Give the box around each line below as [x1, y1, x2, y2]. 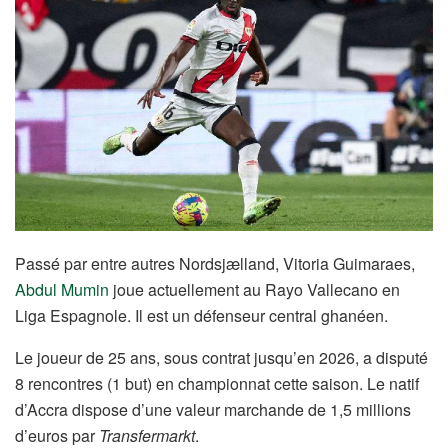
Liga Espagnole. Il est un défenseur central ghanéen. [15, 303, 388, 327]
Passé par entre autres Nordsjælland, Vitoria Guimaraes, [15, 251, 415, 275]
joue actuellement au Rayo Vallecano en [109, 277, 400, 301]
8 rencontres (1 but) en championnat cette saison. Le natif [15, 371, 419, 395]
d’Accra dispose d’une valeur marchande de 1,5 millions [15, 397, 411, 421]
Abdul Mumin [15, 277, 109, 301]
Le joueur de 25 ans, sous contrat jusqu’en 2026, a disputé [15, 345, 428, 369]
